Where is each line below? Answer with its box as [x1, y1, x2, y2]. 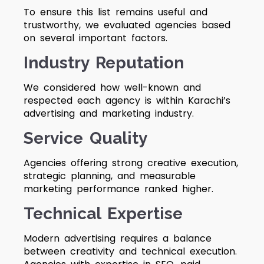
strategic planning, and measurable [24, 169, 196, 183]
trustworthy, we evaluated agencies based [24, 18, 230, 32]
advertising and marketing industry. [24, 107, 194, 120]
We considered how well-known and [24, 81, 201, 94]
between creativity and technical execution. [24, 245, 237, 258]
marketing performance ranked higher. [24, 182, 213, 196]
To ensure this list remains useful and [24, 5, 207, 19]
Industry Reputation [24, 53, 184, 72]
